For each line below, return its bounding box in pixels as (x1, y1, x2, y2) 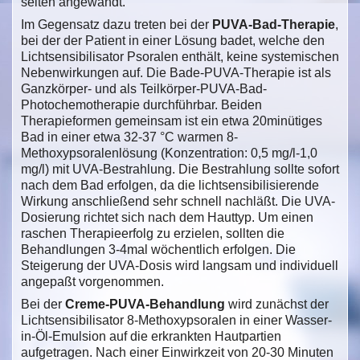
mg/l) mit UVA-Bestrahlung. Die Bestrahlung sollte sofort (21, 162, 339, 176)
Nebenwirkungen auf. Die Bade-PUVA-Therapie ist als (21, 65, 331, 80)
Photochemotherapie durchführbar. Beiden (21, 97, 262, 112)
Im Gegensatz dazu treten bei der (21, 17, 212, 31)
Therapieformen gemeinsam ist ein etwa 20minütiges (21, 113, 322, 128)
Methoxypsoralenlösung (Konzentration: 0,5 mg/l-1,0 (21, 145, 317, 160)
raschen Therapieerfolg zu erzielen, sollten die (21, 226, 284, 240)
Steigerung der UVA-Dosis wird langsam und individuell (21, 258, 338, 272)
